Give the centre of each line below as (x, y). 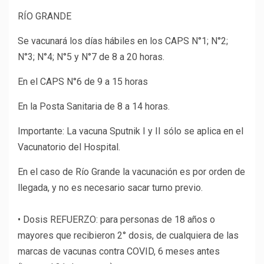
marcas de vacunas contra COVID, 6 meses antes (119, 252)
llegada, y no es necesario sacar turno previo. (110, 188)
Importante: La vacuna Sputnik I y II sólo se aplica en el (131, 131)
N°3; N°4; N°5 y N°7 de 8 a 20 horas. (91, 57)
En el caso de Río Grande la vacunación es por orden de (131, 172)
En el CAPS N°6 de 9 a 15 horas (83, 82)
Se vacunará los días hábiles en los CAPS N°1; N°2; (123, 41)
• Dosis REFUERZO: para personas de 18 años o (116, 220)
